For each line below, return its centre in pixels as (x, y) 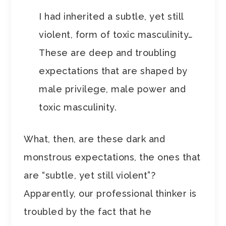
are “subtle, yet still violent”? (90, 176)
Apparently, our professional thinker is (110, 194)
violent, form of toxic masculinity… (116, 35)
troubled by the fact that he (88, 212)
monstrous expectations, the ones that (112, 157)
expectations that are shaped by (113, 71)
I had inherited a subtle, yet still (111, 17)
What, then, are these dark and (95, 139)
